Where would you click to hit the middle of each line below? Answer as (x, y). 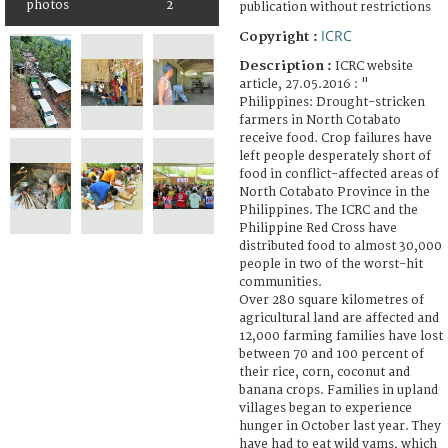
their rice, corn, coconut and (324, 372)
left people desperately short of (335, 156)
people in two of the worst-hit (331, 264)
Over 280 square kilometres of (331, 300)
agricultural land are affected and (339, 318)
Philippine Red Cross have (318, 228)
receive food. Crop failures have (335, 138)
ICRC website (374, 66)
